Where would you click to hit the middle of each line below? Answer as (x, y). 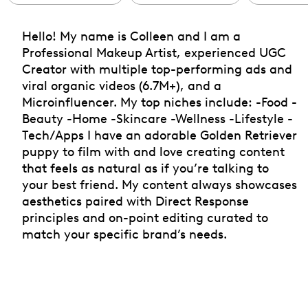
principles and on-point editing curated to (145, 217)
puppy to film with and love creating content (153, 151)
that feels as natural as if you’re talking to (145, 168)
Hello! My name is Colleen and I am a (131, 36)
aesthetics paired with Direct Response (135, 201)
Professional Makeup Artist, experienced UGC (154, 52)
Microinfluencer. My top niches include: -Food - (159, 102)
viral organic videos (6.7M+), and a (122, 85)
